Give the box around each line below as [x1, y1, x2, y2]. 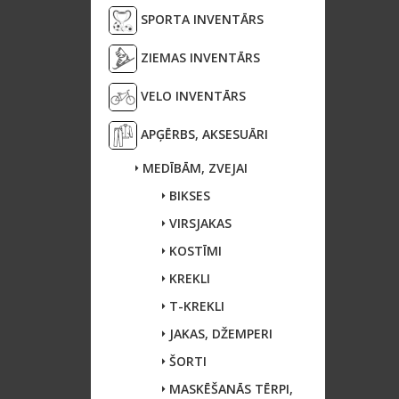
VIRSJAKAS [166, 215, 232, 232]
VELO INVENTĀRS [137, 86, 246, 104]
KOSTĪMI [166, 242, 222, 259]
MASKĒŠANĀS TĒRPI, [166, 380, 293, 397]
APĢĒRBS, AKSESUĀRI [137, 125, 268, 142]
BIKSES [166, 187, 210, 204]
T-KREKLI [166, 297, 224, 314]
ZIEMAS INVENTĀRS [137, 48, 260, 66]
